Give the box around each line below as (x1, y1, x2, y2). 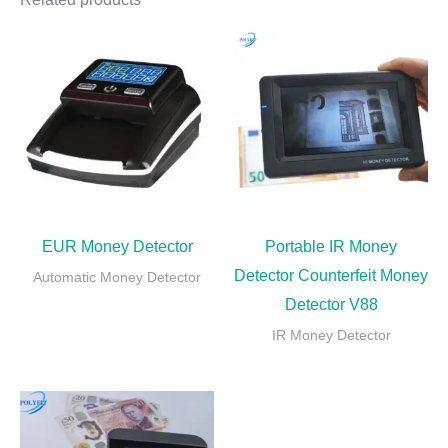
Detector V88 (284, 296, 378, 314)
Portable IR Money (265, 238, 397, 256)
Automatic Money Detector (33, 270, 201, 286)
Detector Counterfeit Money (234, 267, 428, 285)
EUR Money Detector (41, 238, 193, 256)
